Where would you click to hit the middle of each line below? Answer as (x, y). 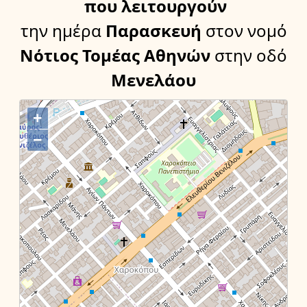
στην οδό (251, 56)
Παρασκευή (151, 31)
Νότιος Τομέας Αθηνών (115, 56)
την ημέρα (61, 31)
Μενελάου (153, 80)
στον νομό (246, 31)
